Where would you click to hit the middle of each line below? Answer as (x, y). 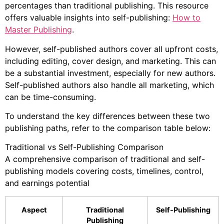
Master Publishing (38, 30)
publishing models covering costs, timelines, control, (104, 171)
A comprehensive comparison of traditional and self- (105, 159)
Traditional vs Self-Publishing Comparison (84, 147)
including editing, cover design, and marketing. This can (110, 61)
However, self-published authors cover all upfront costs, (111, 49)
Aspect (34, 209)
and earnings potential (47, 183)
